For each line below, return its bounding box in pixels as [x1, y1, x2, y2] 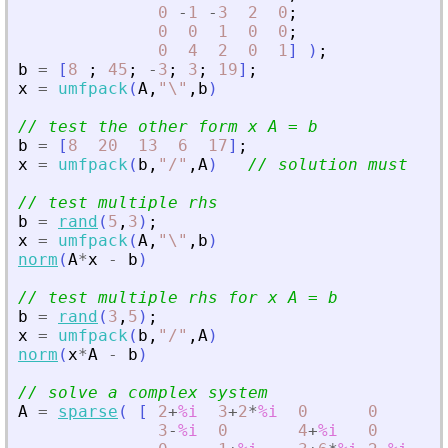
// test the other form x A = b [18, 116, 318, 136]
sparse [58, 401, 118, 421]
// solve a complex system [18, 382, 268, 402]
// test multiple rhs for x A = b [18, 287, 338, 307]
